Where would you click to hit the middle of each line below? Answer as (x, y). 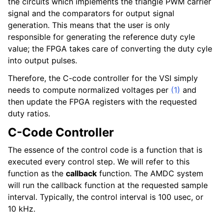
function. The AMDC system (150, 174)
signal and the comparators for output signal (91, 14)
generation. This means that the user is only (89, 25)
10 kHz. (22, 209)
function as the (37, 174)
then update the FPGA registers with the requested (102, 102)
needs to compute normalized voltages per (89, 90)
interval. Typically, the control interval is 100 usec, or (106, 197)
